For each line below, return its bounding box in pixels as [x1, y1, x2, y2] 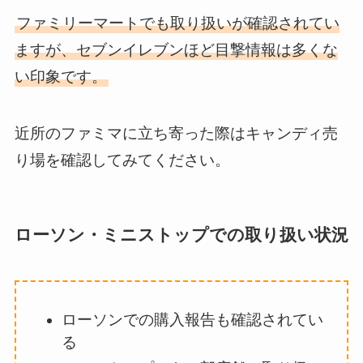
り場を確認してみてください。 [14, 152, 230, 169]
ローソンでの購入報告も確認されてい [62, 310, 324, 328]
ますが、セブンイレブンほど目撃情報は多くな [14, 41, 338, 58]
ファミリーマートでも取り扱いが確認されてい [15, 14, 340, 32]
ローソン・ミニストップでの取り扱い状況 [14, 225, 348, 245]
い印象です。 [14, 67, 107, 85]
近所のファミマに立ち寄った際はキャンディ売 [14, 125, 338, 143]
